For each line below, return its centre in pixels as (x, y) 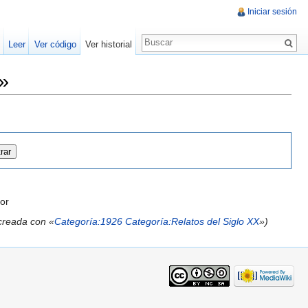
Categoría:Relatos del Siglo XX (192, 221)
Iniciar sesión (272, 12)
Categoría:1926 (88, 221)
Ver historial (108, 44)
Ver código (55, 44)
